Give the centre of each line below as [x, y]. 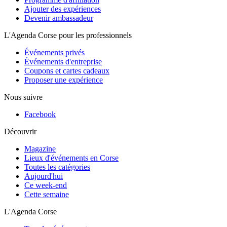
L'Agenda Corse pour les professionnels [68, 35]
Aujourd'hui [44, 176]
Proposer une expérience [64, 80]
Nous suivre [23, 97]
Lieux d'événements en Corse [71, 158]
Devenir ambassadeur [59, 18]
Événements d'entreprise [63, 62]
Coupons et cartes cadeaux [67, 71]
